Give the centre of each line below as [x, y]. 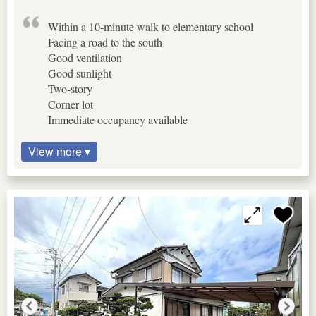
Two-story [70, 89]
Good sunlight [80, 73]
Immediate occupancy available [118, 120]
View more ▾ [59, 152]
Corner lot [71, 104]
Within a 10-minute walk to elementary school [151, 27]
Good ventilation [85, 58]
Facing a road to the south [105, 42]
